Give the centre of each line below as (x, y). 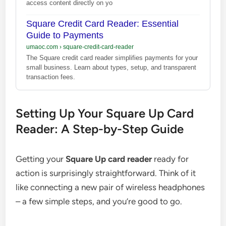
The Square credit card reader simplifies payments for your (112, 58)
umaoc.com (43, 47)
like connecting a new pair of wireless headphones (110, 187)
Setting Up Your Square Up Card (105, 113)
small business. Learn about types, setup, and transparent (111, 67)
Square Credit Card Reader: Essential (103, 23)
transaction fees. (51, 77)
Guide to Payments (65, 35)
